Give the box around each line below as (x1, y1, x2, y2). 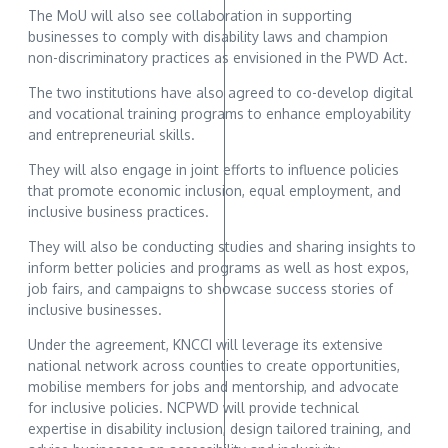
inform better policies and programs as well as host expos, (28, 258, 409, 276)
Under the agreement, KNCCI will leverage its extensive (28, 335, 383, 353)
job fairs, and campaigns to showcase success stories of (28, 279, 393, 297)
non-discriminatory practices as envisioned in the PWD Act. (28, 48, 408, 66)
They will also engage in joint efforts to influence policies (28, 160, 399, 178)
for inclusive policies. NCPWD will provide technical (28, 398, 359, 416)
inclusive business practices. (28, 202, 209, 220)
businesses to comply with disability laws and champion (28, 27, 388, 45)
